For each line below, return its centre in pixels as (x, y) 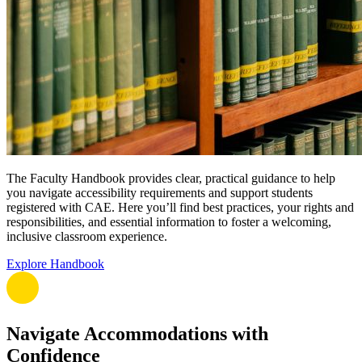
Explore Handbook (55, 263)
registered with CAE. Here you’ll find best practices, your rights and (180, 207)
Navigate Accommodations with (137, 333)
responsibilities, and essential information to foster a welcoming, (169, 221)
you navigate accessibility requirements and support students (160, 192)
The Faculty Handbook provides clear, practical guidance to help (171, 178)
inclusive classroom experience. (87, 236)
